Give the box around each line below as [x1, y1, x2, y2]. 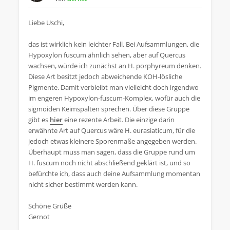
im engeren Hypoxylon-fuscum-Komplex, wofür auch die [28, 93, 200, 103]
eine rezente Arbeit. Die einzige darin [63, 115, 175, 125]
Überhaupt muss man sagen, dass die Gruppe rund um [28, 147, 195, 157]
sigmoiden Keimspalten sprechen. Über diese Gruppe [28, 104, 189, 114]
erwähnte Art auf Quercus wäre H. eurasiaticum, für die [28, 126, 195, 136]
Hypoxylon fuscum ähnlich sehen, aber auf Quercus [28, 50, 185, 60]
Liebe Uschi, [28, 18, 64, 28]
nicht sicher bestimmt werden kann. [28, 180, 138, 189]
